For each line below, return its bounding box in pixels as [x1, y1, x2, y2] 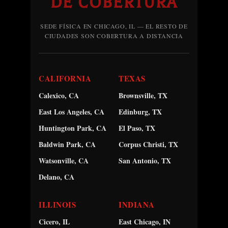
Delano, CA [39, 171, 74, 182]
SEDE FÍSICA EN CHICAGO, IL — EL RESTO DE [40, 21, 188, 30]
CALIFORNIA [39, 72, 91, 84]
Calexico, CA [39, 90, 79, 101]
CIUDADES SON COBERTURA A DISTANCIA [44, 31, 184, 40]
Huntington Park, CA [39, 122, 106, 133]
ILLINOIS [39, 198, 76, 210]
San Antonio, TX [119, 155, 171, 166]
